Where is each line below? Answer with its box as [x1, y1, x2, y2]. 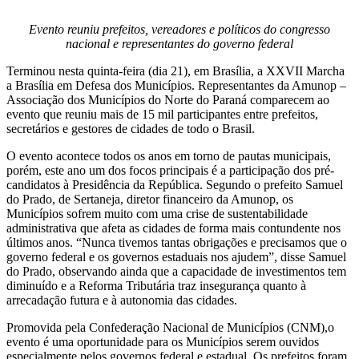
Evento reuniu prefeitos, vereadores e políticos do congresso [29, 22, 330, 36]
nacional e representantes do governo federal [66, 36, 293, 50]
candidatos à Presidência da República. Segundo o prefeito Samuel [6, 177, 343, 192]
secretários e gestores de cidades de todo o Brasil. [6, 121, 255, 135]
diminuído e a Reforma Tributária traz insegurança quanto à [6, 278, 306, 292]
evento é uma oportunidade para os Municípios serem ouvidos [6, 334, 319, 349]
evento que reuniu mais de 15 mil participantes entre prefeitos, [6, 107, 318, 121]
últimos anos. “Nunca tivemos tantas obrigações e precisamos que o [6, 235, 347, 249]
